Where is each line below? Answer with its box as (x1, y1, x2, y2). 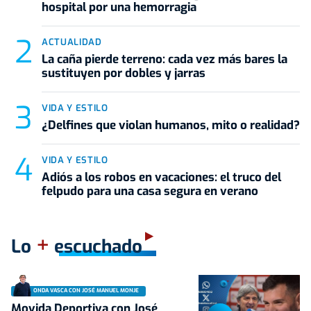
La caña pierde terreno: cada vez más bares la (42, 51, 287, 67)
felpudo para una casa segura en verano (42, 183, 258, 199)
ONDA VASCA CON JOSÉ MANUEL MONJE (33, 287, 139, 295)
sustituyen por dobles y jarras (42, 65, 205, 81)
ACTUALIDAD (42, 35, 102, 48)
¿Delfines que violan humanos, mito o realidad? (42, 117, 300, 133)
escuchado (49, 234, 142, 259)
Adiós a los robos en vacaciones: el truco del (42, 169, 281, 185)
